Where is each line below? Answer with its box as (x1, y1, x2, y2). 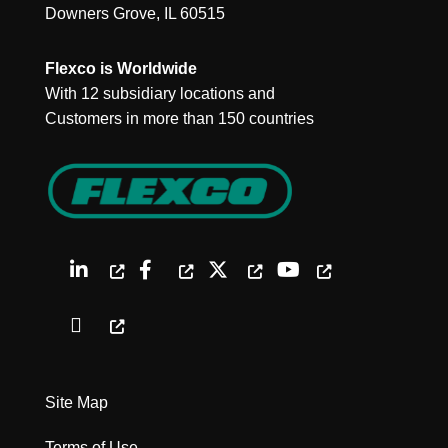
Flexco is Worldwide (44, 60, 197, 78)
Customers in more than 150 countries (44, 110, 314, 128)
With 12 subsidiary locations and (44, 85, 275, 103)
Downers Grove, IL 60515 (44, 5, 225, 23)
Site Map (44, 394, 108, 412)
